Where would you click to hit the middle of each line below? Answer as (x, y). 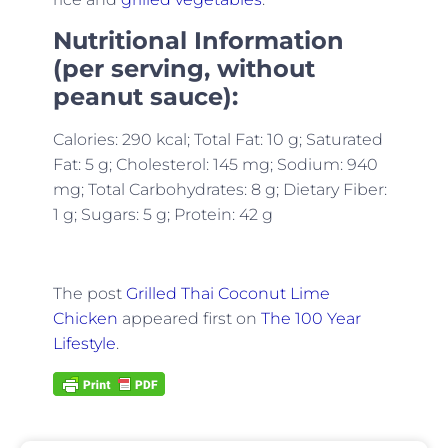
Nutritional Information (198, 40)
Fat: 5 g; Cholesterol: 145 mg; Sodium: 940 (215, 164)
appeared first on (189, 318)
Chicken (85, 318)
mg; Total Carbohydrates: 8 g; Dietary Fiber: (219, 189)
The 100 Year (310, 318)
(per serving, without (183, 68)
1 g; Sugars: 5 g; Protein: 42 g (162, 214)
